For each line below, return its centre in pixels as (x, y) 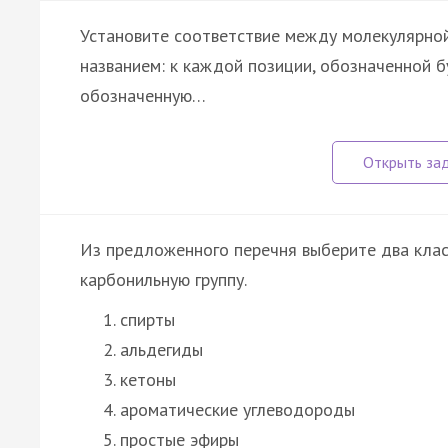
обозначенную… (143, 95)
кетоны (148, 379)
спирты (147, 319)
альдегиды (161, 349)
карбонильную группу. (163, 279)
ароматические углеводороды (237, 409)
